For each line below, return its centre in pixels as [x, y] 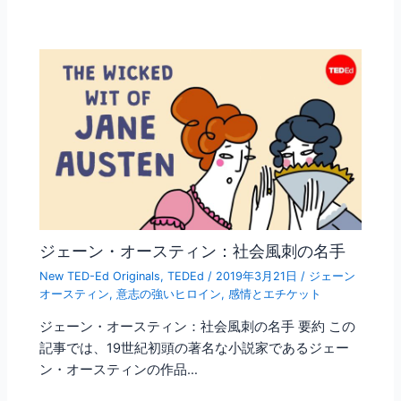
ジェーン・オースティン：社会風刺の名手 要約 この [198, 327]
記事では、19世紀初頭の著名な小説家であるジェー [195, 349]
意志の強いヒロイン [169, 294]
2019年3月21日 [259, 276]
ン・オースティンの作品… [119, 370]
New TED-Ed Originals [100, 276]
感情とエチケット [275, 294]
